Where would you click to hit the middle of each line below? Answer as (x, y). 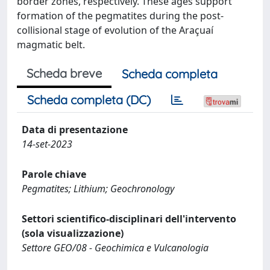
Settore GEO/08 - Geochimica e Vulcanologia (115, 248)
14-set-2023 (47, 144)
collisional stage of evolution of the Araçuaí (115, 30)
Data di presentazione (75, 130)
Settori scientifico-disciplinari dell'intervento (129, 219)
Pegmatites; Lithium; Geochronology (98, 189)
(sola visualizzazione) (73, 233)
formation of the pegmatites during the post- (120, 16)
